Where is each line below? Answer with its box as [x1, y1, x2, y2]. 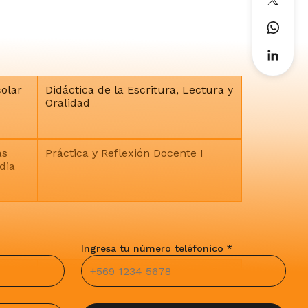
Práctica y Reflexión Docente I [45, 146, 203, 159]
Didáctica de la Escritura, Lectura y [45, 83, 233, 96]
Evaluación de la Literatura [45, 267, 189, 280]
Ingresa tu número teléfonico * [81, 243, 232, 254]
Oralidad [45, 96, 90, 109]
